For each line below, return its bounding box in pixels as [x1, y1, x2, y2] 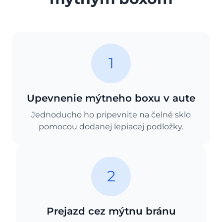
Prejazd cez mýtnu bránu [46, 205, 176, 217]
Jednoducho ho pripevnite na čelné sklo [31, 110, 191, 119]
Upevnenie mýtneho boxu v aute [27, 92, 195, 104]
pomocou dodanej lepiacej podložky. [39, 122, 183, 131]
